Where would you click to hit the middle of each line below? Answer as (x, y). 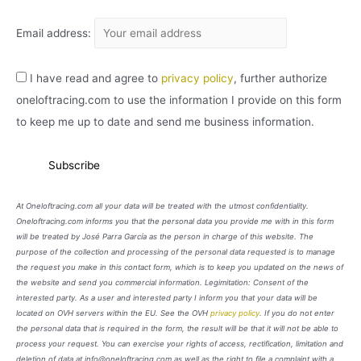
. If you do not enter (297, 313)
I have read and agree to (94, 79)
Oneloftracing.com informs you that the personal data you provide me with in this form (175, 222)
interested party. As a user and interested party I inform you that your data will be (167, 298)
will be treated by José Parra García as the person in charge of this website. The (165, 237)
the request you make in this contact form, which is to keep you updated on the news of (180, 268)
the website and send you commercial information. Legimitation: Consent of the (162, 283)
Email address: (55, 33)
